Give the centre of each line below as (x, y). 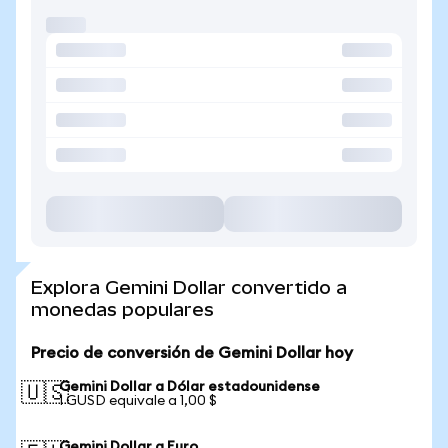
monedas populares (122, 309)
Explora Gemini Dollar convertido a (189, 287)
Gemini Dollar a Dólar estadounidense (189, 387)
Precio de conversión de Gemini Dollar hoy (192, 353)
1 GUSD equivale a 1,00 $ (138, 401)
